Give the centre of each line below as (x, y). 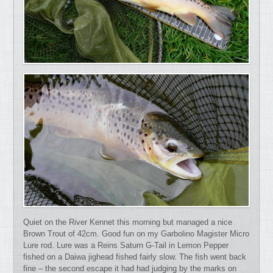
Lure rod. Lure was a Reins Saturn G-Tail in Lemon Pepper (126, 245)
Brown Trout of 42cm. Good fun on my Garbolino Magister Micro (136, 233)
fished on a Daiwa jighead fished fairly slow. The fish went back (135, 257)
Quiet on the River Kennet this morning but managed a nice (128, 222)
